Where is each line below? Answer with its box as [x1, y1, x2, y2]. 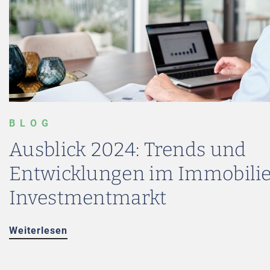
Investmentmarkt [9, 186, 167, 209]
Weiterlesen [9, 225, 67, 236]
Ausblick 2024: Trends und [9, 138, 246, 161]
